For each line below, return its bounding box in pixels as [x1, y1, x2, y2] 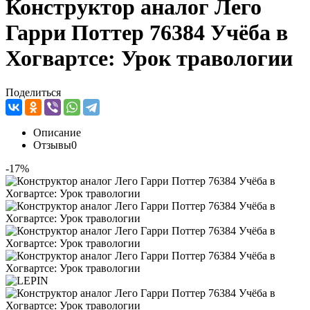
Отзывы [33, 138, 71, 151]
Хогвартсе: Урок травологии [6, 46, 293, 71]
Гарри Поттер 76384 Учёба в [6, 20, 288, 46]
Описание [33, 126, 81, 138]
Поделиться [6, 86, 61, 98]
